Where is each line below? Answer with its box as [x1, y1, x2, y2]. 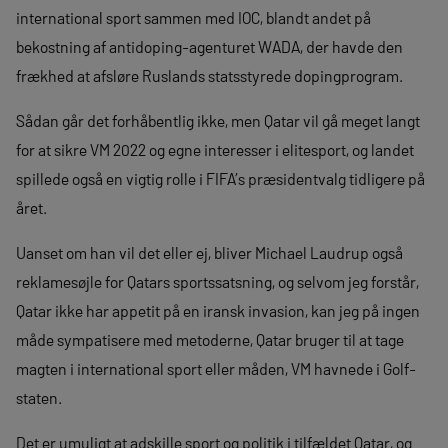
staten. [16, 387, 62, 407]
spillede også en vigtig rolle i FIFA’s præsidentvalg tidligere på [16, 168, 425, 188]
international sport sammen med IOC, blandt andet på [16, 7, 371, 27]
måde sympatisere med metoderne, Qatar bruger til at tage [16, 329, 404, 349]
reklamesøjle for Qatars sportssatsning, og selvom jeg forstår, [16, 271, 419, 291]
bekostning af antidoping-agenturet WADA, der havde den [16, 36, 403, 56]
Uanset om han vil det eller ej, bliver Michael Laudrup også [16, 242, 403, 262]
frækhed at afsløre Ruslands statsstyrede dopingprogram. [16, 65, 403, 85]
